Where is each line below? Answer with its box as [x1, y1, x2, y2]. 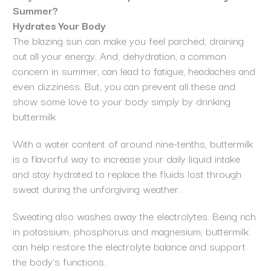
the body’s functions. [12, 253, 109, 270]
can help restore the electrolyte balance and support [12, 238, 246, 255]
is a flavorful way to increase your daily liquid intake [12, 150, 240, 167]
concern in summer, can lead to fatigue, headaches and [12, 62, 255, 79]
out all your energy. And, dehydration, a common [12, 47, 226, 64]
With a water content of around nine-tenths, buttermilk [12, 135, 253, 152]
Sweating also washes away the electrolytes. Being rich [12, 207, 256, 224]
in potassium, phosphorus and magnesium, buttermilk [12, 223, 249, 240]
